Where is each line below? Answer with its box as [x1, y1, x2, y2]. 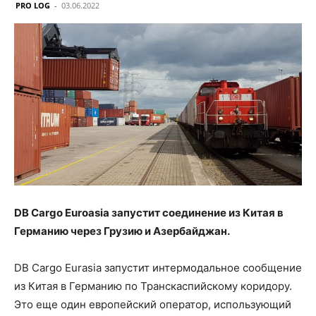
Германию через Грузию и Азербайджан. [14, 224, 230, 238]
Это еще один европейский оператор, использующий [14, 297, 291, 311]
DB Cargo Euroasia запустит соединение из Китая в [14, 205, 284, 219]
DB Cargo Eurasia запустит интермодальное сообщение [14, 260, 302, 274]
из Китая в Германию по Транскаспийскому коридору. [14, 279, 292, 293]
